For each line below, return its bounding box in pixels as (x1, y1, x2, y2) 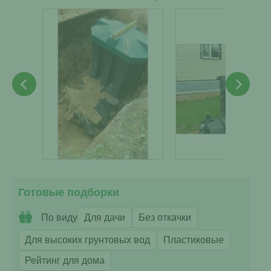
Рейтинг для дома (25, 255, 105, 266)
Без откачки (139, 212, 191, 223)
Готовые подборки (18, 186, 119, 198)
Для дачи (84, 212, 125, 223)
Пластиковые (163, 235, 224, 245)
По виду (41, 212, 77, 223)
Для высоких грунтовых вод (25, 235, 150, 245)
